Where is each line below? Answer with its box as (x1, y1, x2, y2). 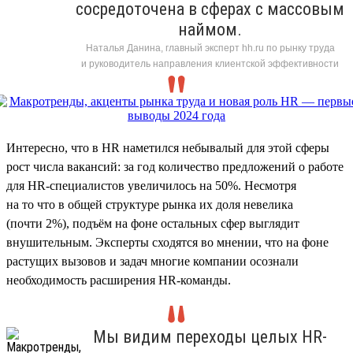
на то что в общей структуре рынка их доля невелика (6, 197, 293, 211)
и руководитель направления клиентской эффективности (81, 58, 339, 69)
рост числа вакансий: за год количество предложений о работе (6, 159, 344, 173)
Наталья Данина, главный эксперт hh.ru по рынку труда (85, 42, 335, 54)
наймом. (178, 19, 242, 39)
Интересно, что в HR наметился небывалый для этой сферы (6, 140, 329, 154)
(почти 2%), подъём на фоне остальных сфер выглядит (6, 216, 299, 230)
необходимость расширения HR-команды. (6, 273, 231, 287)
